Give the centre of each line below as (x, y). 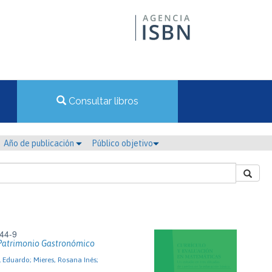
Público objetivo (122, 143)
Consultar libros (102, 101)
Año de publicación (40, 143)
